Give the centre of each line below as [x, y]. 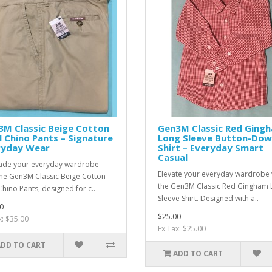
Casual [173, 158]
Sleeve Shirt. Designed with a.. [208, 199]
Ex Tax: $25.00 [182, 229]
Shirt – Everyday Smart [211, 148]
